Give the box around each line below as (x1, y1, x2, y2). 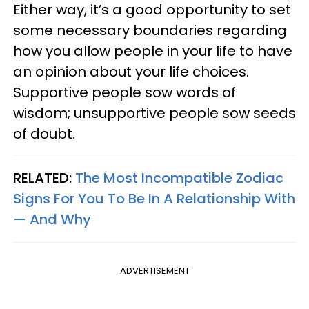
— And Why (13, 210, 91, 230)
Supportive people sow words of (13, 83, 236, 103)
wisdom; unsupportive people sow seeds (13, 103, 296, 123)
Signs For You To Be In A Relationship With (13, 189, 295, 209)
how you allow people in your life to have (13, 41, 292, 61)
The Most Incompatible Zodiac (75, 168, 283, 188)
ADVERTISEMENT (119, 264, 190, 278)
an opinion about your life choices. (13, 62, 249, 82)
